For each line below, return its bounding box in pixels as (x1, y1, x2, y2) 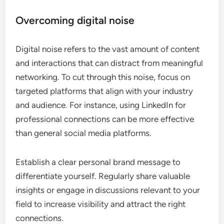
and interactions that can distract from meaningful (15, 57, 203, 68)
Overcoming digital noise (15, 13, 135, 26)
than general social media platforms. (15, 127, 152, 138)
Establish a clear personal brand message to (15, 156, 181, 167)
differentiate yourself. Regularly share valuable (15, 170, 190, 181)
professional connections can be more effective (15, 113, 194, 124)
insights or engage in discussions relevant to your (15, 184, 200, 195)
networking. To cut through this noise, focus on (15, 71, 190, 82)
